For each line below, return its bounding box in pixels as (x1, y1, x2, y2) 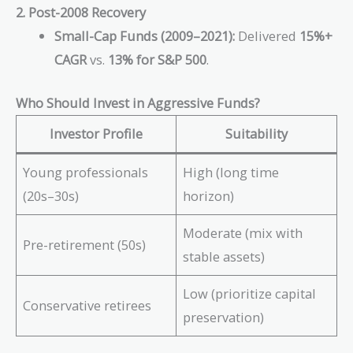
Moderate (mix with (183, 223, 303, 242)
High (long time (183, 162, 280, 181)
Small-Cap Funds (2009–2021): (54, 26, 236, 45)
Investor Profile (50, 124, 143, 143)
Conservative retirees (23, 295, 152, 314)
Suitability (225, 124, 288, 143)
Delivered (235, 26, 300, 45)
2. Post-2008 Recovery (16, 2, 146, 21)
